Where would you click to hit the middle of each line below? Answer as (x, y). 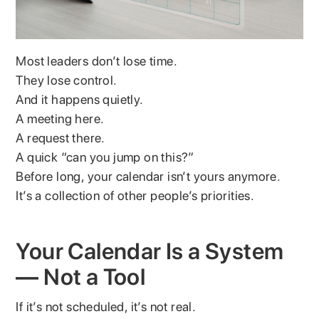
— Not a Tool (81, 277)
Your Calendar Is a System (150, 251)
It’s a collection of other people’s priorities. (135, 195)
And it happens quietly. (80, 99)
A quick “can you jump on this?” (105, 157)
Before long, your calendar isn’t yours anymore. (148, 176)
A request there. (61, 137)
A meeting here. (60, 118)
